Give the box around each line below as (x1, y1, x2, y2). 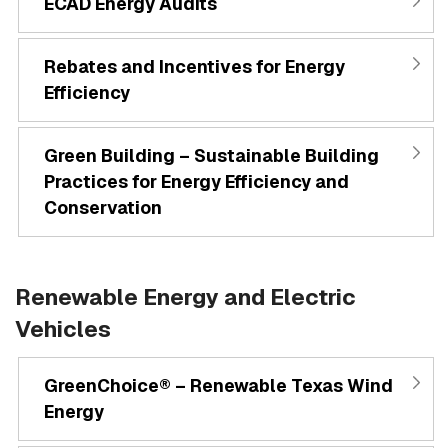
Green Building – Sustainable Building (44, 144, 379, 168)
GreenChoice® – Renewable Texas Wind (44, 373, 393, 397)
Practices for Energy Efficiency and (44, 170, 349, 194)
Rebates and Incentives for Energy (44, 55, 345, 79)
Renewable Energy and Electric (15, 281, 356, 312)
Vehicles (15, 313, 111, 344)
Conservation (44, 196, 162, 220)
